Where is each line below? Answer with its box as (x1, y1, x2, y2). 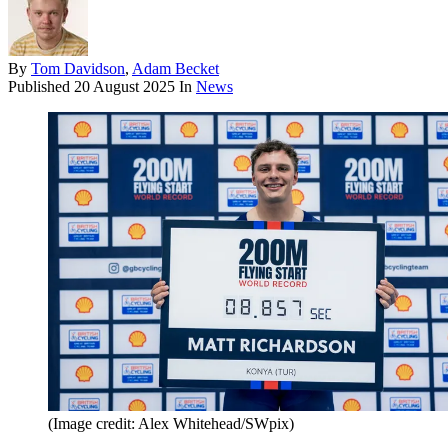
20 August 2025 (74, 78, 175, 96)
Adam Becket (132, 60, 219, 78)
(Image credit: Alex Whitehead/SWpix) (48, 414, 294, 432)
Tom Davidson (31, 60, 125, 78)
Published (8, 78, 74, 96)
